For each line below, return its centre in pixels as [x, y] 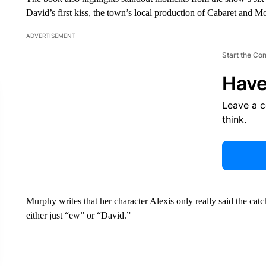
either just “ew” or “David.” [78, 215]
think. [234, 119]
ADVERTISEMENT [50, 36]
